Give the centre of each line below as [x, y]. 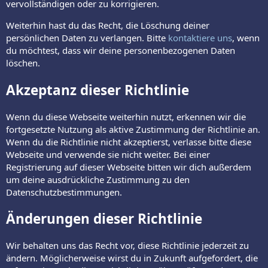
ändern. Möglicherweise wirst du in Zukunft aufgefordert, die [132, 258]
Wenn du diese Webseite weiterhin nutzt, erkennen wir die [126, 116]
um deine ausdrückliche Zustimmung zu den [98, 179]
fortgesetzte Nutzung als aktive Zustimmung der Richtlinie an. [133, 129]
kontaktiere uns [200, 38]
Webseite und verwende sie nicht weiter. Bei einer [108, 154]
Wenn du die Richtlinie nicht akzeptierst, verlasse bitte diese [129, 141]
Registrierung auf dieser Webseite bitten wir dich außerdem [129, 167]
